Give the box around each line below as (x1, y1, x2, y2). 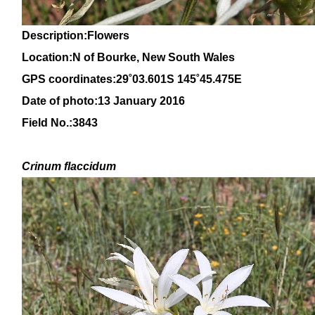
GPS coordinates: (22, 73, 116, 85)
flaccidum (64, 160, 116, 172)
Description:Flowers (22, 30, 129, 41)
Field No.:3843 (22, 117, 98, 129)
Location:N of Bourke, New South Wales (22, 51, 235, 63)
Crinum (22, 160, 64, 172)
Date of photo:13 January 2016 (22, 95, 185, 107)
